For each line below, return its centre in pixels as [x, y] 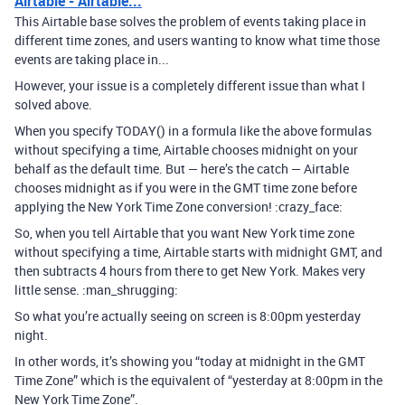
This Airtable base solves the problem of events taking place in [190, 21]
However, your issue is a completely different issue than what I [190, 85]
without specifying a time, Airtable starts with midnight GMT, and [198, 252]
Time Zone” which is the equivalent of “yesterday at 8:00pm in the [198, 380]
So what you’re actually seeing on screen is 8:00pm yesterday [188, 316]
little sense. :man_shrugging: [96, 290]
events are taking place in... [92, 59]
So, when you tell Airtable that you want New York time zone [184, 233]
